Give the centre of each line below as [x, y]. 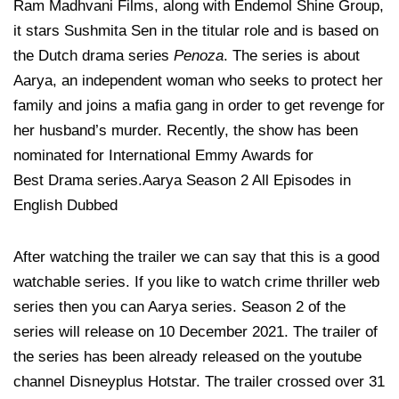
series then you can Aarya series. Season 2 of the [179, 307]
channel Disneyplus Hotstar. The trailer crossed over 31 [199, 382]
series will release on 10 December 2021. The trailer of [195, 332]
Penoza [199, 56]
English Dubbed [65, 206]
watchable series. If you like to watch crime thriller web [196, 282]
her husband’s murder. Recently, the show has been [186, 131]
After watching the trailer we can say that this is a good [196, 257]
